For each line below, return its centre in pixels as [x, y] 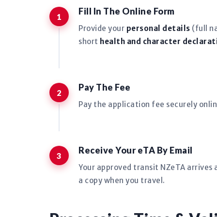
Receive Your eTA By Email [136, 150]
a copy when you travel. [122, 180]
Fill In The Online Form [127, 11]
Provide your [102, 28]
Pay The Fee [105, 87]
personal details [158, 28]
